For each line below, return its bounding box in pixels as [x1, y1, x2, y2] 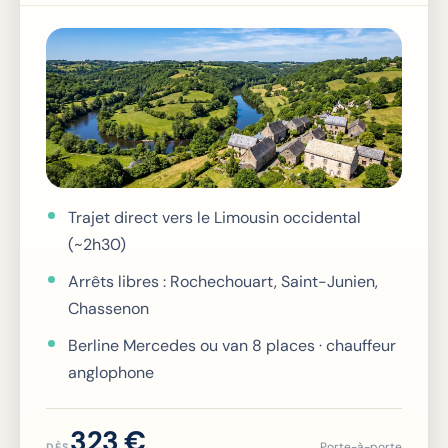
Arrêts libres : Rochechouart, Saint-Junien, [68, 271, 378, 292]
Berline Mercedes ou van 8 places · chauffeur [68, 335, 396, 356]
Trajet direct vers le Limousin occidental [68, 207, 361, 228]
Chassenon [68, 298, 149, 319]
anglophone [68, 362, 154, 383]
